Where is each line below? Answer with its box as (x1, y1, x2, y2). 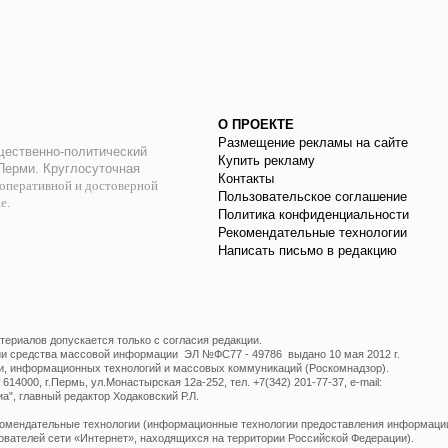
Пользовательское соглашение (218, 188, 408, 204)
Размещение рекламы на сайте (218, 134, 409, 150)
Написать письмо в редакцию (218, 242, 398, 258)
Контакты (218, 170, 275, 186)
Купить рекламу (218, 152, 316, 168)
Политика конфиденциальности (218, 206, 410, 222)
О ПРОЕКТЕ (218, 116, 295, 132)
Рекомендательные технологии (218, 224, 408, 240)
